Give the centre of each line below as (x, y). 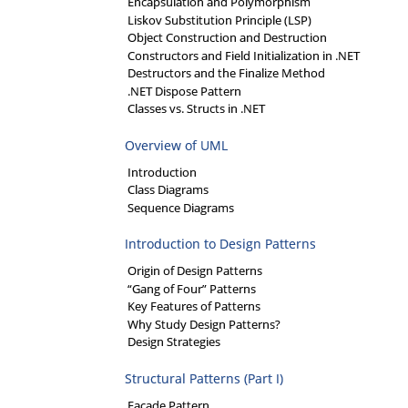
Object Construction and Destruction (227, 38)
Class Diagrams (168, 190)
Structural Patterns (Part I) (204, 378)
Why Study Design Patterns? (204, 324)
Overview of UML (176, 145)
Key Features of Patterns (194, 306)
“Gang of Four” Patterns (192, 288)
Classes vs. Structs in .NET (196, 109)
